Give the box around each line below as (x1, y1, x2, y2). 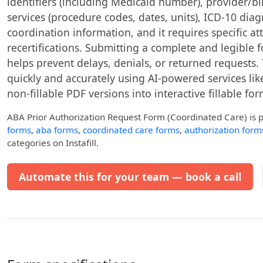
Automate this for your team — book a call (19, 170, 241, 184)
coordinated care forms (83, 124, 180, 136)
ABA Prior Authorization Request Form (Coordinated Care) (7, 111, 247, 123)
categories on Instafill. (7, 137, 99, 149)
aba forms (36, 124, 78, 136)
